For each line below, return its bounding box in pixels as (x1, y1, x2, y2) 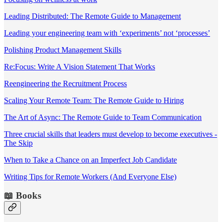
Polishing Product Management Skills (4, 45, 121, 54)
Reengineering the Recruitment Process (4, 79, 127, 88)
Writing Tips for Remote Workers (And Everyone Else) (4, 172, 176, 181)
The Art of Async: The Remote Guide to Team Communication (4, 112, 202, 121)
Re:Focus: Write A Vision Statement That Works (4, 62, 155, 71)
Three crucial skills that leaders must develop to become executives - (4, 129, 217, 138)
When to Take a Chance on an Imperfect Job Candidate (4, 155, 177, 164)
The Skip (4, 138, 33, 147)
